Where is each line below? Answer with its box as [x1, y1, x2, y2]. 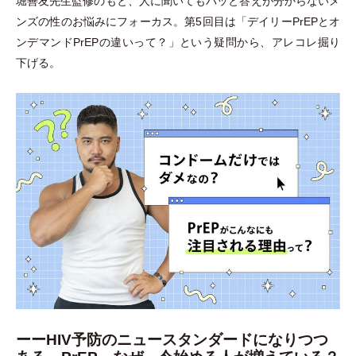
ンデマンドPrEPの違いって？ [16, 36, 168, 49]
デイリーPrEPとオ [247, 15, 341, 29]
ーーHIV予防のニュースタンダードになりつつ [16, 331, 328, 349]
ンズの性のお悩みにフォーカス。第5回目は [16, 15, 236, 29]
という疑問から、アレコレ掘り [180, 36, 341, 49]
